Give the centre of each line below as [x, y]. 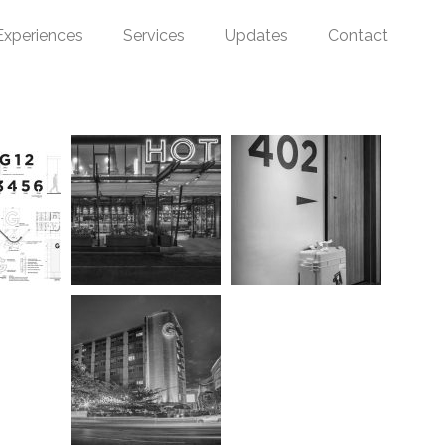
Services [153, 36]
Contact [357, 36]
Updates [256, 36]
